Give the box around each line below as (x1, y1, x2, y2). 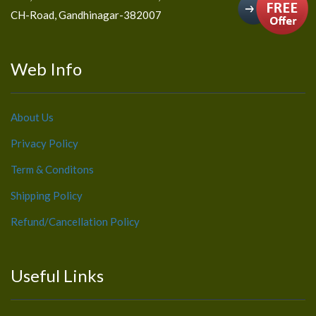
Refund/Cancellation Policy (11, 214, 140, 228)
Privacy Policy (11, 136, 78, 150)
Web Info (11, 58, 82, 79)
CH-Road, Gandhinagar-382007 (11, 8, 162, 21)
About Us (11, 110, 54, 123)
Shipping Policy (11, 188, 83, 202)
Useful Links (11, 265, 104, 286)
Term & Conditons (11, 162, 94, 176)
